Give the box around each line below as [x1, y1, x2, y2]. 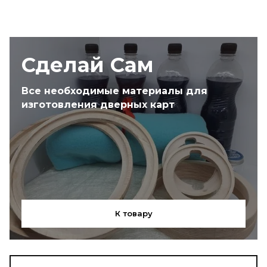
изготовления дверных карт [21, 98, 175, 110]
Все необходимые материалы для [21, 85, 207, 97]
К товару [114, 208, 153, 218]
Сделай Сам [21, 52, 154, 77]
